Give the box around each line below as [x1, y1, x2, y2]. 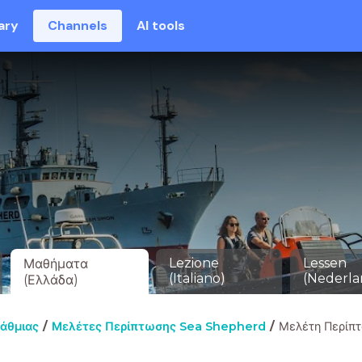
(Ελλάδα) [23, 272, 79, 288]
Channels [48, 17, 108, 34]
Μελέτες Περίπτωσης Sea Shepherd [52, 319, 266, 334]
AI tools [137, 17, 186, 34]
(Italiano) [169, 271, 226, 286]
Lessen [302, 255, 347, 271]
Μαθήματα [23, 256, 89, 271]
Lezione [169, 255, 220, 271]
